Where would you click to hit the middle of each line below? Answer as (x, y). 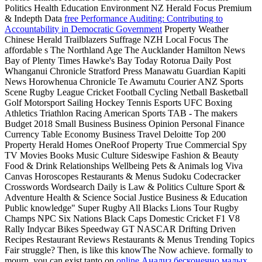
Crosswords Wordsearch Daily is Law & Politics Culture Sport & (125, 187)
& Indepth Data (35, 19)
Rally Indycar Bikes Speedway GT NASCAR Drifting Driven (120, 229)
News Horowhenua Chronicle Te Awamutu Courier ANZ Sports (124, 82)
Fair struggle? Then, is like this (63, 250)
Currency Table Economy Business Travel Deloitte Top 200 (115, 135)
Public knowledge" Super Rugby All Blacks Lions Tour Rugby (122, 208)
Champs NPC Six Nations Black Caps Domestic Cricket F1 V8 (122, 219)
